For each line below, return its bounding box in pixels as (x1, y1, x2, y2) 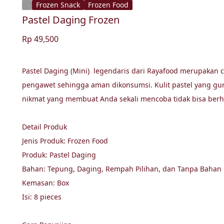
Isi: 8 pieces (22, 192, 61, 201)
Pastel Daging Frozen (22, 13, 119, 26)
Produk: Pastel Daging (22, 150, 98, 159)
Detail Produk (22, 122, 67, 131)
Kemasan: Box (22, 178, 71, 187)
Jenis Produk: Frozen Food (22, 136, 108, 145)
